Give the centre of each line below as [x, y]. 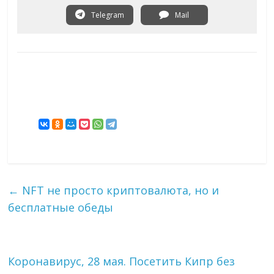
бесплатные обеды [61, 208]
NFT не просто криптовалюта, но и [119, 191]
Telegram [106, 15]
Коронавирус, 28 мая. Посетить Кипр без [122, 261]
